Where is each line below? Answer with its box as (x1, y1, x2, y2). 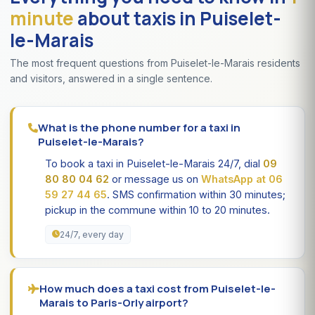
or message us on (109, 172, 201, 185)
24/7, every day (60, 229, 124, 240)
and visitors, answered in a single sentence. (10, 72, 212, 84)
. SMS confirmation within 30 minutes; (107, 188, 285, 200)
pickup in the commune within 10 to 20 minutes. (45, 203, 270, 216)
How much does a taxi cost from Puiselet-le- (39, 281, 276, 296)
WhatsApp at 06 (201, 172, 283, 185)
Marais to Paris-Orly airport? (39, 295, 188, 310)
